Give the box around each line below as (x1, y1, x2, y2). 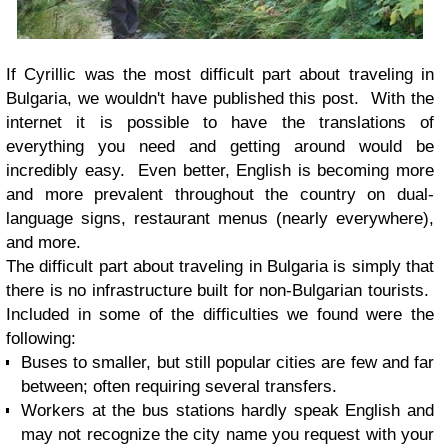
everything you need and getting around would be (6, 136, 434, 156)
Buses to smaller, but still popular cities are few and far (21, 352, 434, 372)
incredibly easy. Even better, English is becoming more (6, 160, 434, 180)
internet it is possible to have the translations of (6, 112, 434, 132)
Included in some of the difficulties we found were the (6, 304, 434, 324)
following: (6, 328, 76, 348)
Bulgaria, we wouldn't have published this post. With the (6, 88, 434, 108)
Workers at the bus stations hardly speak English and (21, 400, 434, 420)
